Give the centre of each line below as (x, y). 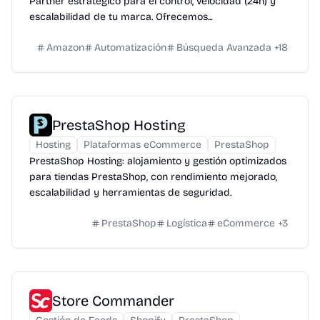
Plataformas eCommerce (142, 144)
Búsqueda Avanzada (224, 47)
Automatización (130, 47)
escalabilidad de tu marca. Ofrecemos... (121, 16)
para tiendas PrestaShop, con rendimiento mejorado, (153, 176)
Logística (187, 223)
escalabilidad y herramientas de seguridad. (130, 192)
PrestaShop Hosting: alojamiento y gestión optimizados (158, 161)
